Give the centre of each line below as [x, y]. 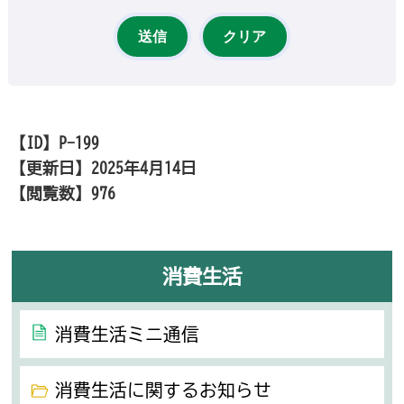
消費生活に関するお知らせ [164, 390]
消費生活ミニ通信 [128, 335]
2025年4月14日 [144, 167]
